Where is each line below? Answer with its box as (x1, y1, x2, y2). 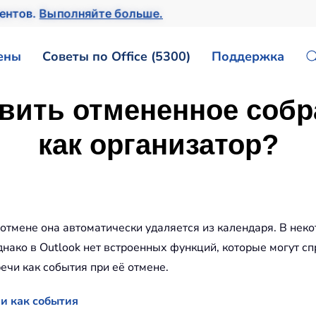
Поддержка (212, 47, 284, 65)
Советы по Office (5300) (42, 47, 190, 65)
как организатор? (37, 129, 279, 160)
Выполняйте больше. (37, 6, 157, 21)
